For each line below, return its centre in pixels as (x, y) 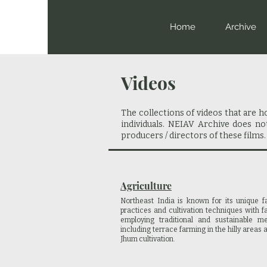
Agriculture (146, 186)
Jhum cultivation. (148, 239)
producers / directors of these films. (193, 136)
